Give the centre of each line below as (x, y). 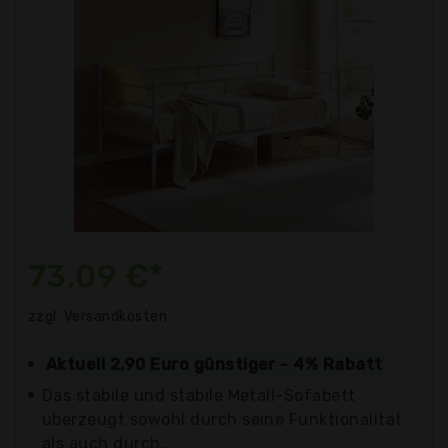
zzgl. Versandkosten (98, 316)
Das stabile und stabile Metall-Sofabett (199, 395)
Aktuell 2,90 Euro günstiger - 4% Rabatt (214, 364)
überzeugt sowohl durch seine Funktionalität (222, 419)
